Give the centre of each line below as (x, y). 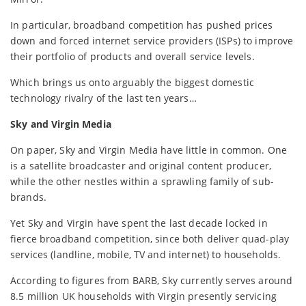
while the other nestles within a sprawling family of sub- (142, 181)
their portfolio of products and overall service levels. (133, 56)
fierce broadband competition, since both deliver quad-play (150, 238)
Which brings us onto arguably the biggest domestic (133, 82)
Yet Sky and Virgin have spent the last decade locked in (139, 223)
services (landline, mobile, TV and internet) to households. (146, 254)
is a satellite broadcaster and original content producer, (141, 165)
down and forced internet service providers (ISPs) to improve (152, 40)
